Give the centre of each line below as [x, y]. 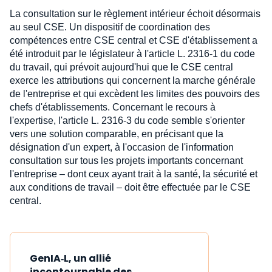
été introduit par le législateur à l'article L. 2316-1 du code [132, 54]
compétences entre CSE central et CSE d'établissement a [134, 40]
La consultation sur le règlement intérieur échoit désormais [135, 14]
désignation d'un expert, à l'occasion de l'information [122, 147]
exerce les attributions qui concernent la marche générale [133, 80]
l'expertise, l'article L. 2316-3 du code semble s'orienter [127, 121]
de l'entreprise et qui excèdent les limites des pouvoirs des [135, 94]
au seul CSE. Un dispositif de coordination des [110, 27]
